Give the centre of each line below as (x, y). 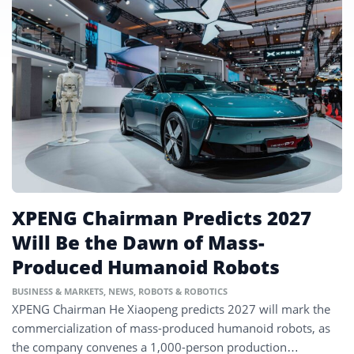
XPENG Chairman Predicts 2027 (162, 218)
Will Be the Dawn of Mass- (138, 243)
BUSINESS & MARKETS (58, 292)
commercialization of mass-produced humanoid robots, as (171, 328)
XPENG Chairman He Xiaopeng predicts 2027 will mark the (171, 309)
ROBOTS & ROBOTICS (183, 292)
